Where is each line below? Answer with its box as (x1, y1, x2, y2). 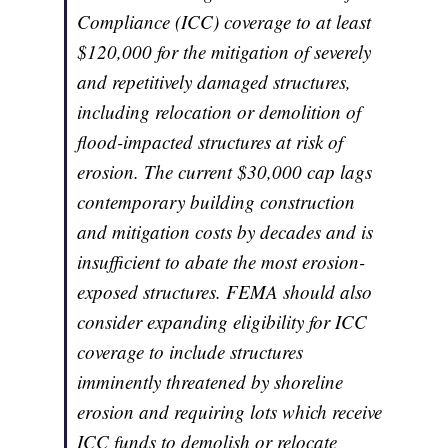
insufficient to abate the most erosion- (77, 249, 366, 275)
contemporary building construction (77, 189, 356, 215)
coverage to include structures (77, 339, 304, 365)
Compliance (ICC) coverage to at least (77, 9, 372, 35)
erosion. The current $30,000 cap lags (77, 159, 373, 185)
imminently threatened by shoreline (77, 369, 344, 395)
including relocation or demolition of (77, 99, 362, 125)
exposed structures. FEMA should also (77, 279, 373, 305)
